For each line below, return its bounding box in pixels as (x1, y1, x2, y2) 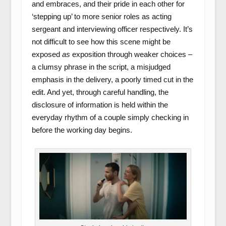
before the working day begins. (31, 126, 132, 134)
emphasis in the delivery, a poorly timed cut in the (31, 75, 193, 84)
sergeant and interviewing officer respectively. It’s (31, 25, 193, 33)
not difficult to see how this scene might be (31, 37, 171, 46)
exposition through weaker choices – (70, 50, 192, 59)
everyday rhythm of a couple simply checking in (31, 113, 189, 122)
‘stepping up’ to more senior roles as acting (31, 12, 172, 21)
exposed (31, 50, 62, 59)
